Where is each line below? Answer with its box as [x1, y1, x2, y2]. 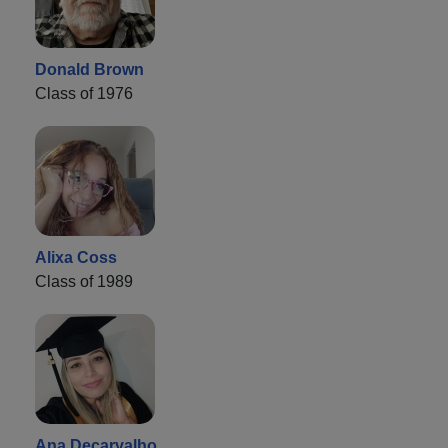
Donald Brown [35, 60, 144, 78]
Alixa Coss [35, 248, 117, 266]
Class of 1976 [35, 84, 133, 102]
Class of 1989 [35, 272, 133, 290]
